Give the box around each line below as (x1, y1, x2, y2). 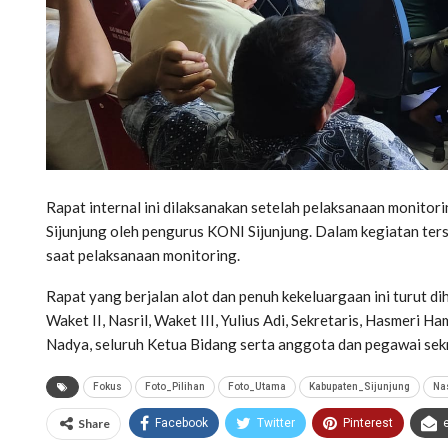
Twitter (257, 415, 295, 430)
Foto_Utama (228, 380, 286, 392)
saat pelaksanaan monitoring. (46, 245, 240, 264)
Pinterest (343, 415, 393, 430)
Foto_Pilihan (145, 380, 205, 392)
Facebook (155, 415, 208, 430)
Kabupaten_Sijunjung (309, 380, 410, 392)
